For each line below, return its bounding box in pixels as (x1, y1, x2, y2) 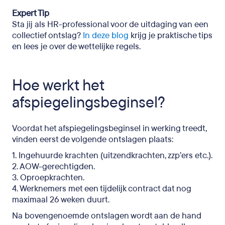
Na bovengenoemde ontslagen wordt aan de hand (12, 210, 201, 221)
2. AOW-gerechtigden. (12, 161, 95, 172)
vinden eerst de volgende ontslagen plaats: (12, 134, 173, 145)
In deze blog (83, 30, 129, 41)
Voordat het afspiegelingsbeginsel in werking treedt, (12, 123, 207, 134)
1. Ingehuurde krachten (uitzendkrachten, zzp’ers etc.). (12, 150, 212, 161)
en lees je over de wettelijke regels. (12, 41, 141, 52)
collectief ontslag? (12, 30, 81, 41)
